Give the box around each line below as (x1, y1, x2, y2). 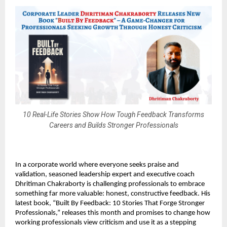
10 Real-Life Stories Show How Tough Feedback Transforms (23, 110, 204, 119)
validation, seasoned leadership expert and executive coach (15, 170, 195, 178)
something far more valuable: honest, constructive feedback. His (15, 190, 210, 198)
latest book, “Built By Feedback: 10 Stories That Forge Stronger (15, 199, 205, 207)
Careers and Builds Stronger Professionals (49, 121, 178, 129)
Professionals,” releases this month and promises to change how (15, 209, 210, 217)
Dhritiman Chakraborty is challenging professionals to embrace (15, 180, 205, 188)
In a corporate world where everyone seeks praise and (15, 161, 179, 169)
